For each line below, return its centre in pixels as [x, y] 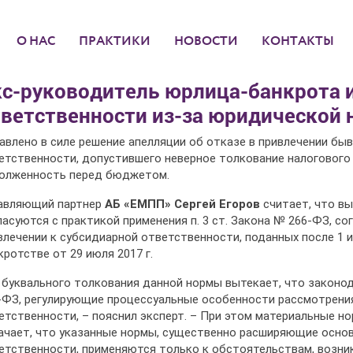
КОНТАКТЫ [298, 41]
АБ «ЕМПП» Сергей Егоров [182, 204]
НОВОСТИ [206, 41]
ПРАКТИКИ [115, 41]
